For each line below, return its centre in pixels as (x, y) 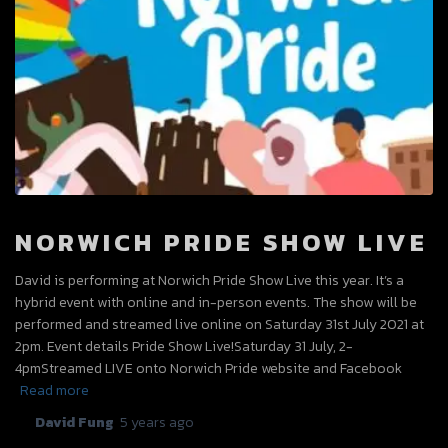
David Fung (74, 423)
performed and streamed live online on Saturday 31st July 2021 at (219, 325)
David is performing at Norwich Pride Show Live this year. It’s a (209, 281)
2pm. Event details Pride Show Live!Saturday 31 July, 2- (184, 347)
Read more (54, 391)
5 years (143, 423)
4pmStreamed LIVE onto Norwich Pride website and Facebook (208, 369)
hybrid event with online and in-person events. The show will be (216, 303)
